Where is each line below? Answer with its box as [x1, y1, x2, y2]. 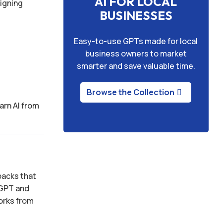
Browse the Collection [87, 87, 175, 98]
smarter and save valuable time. [76, 60, 195, 72]
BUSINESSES [99, 8, 172, 23]
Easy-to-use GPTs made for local [74, 36, 198, 47]
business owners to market [85, 48, 187, 59]
